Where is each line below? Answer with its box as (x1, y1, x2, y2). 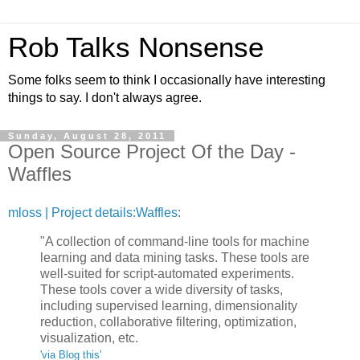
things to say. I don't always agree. (8, 91, 202, 104)
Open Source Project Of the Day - (8, 141, 296, 162)
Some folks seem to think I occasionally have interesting (8, 73, 325, 87)
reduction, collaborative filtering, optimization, (40, 314, 297, 329)
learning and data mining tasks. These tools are (40, 250, 309, 264)
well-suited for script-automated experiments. (40, 266, 294, 280)
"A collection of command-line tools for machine (40, 234, 309, 248)
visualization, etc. (40, 330, 138, 345)
